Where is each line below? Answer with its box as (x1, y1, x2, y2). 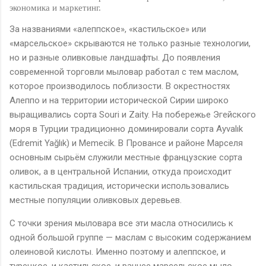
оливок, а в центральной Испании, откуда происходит (9, 166, 232, 178)
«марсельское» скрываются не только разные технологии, (9, 38, 251, 49)
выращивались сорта (9, 109, 99, 121)
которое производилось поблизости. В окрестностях (9, 81, 230, 92)
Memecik (79, 138, 114, 149)
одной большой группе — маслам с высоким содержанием (9, 232, 251, 243)
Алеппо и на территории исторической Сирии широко (9, 95, 229, 106)
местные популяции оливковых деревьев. (9, 195, 182, 206)
